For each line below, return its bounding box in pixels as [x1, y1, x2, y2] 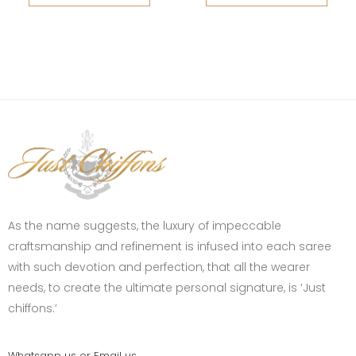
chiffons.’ [8, 300, 57, 316]
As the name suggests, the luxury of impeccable [8, 218, 281, 234]
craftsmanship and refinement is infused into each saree [8, 238, 331, 254]
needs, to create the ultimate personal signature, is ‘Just [8, 280, 326, 296]
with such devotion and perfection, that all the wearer [8, 259, 310, 275]
